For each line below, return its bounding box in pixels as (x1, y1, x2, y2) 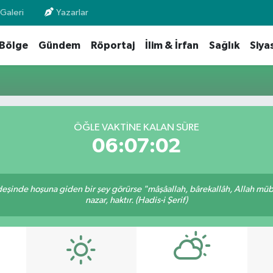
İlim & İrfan (144, 40, 199, 51)
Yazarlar (56, 8, 89, 17)
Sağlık (208, 40, 239, 51)
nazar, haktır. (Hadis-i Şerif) (85, 196, 188, 205)
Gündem (38, 40, 80, 51)
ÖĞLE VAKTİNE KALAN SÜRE (74, 122, 199, 133)
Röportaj (90, 40, 135, 51)
